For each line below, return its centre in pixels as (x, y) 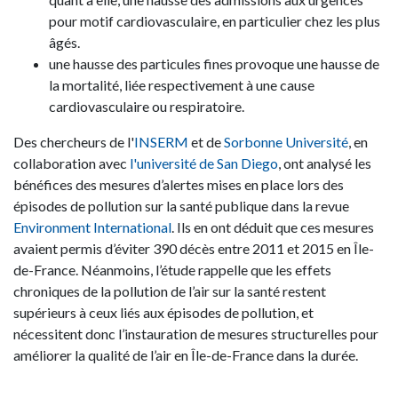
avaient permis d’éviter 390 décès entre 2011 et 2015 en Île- (194, 249)
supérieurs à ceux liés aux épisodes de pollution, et (163, 313)
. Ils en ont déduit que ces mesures (273, 227)
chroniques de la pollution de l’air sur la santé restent (170, 291)
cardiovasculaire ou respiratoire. (148, 107)
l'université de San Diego (204, 163)
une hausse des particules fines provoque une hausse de (214, 64)
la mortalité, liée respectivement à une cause (182, 85)
